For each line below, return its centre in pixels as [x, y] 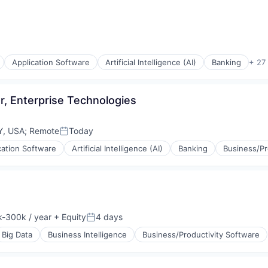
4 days [109, 217]
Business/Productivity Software [201, 235]
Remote [44, 131]
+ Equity [69, 217]
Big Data [17, 235]
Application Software [51, 63]
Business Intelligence [87, 235]
